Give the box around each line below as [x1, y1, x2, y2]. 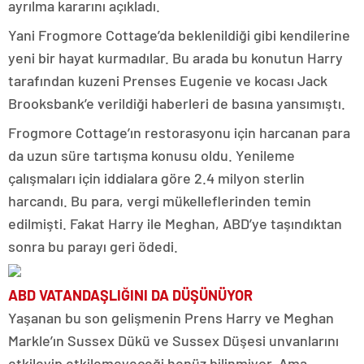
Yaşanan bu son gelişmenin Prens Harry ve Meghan [8, 309, 334, 327]
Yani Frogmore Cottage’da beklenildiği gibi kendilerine [8, 26, 350, 45]
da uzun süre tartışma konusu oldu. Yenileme [8, 146, 295, 165]
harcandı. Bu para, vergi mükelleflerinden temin [8, 192, 311, 210]
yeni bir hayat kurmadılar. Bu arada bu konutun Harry [8, 49, 343, 67]
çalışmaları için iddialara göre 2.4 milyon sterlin [8, 169, 305, 188]
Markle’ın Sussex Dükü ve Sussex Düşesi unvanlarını [8, 331, 339, 350]
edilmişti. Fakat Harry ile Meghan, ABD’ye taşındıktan [8, 214, 342, 233]
